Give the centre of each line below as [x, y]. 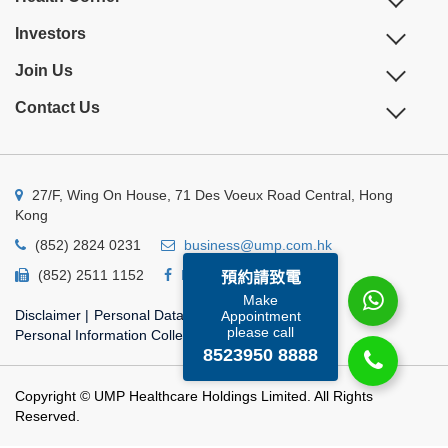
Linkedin [311, 275]
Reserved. [47, 416]
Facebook [212, 275]
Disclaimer [50, 315]
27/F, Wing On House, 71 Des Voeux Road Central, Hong [210, 195]
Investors [50, 33]
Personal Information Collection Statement [148, 335]
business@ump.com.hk [258, 245]
